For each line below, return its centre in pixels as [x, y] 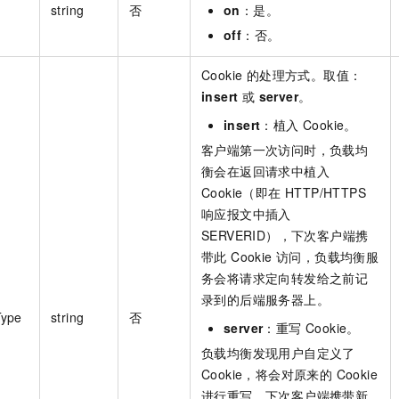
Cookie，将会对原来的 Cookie [289, 374]
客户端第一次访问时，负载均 [285, 149]
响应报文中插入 [246, 213]
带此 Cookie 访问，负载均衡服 [290, 256]
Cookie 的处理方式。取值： [282, 74]
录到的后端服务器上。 [265, 299]
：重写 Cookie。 [311, 327]
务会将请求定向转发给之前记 [285, 277]
